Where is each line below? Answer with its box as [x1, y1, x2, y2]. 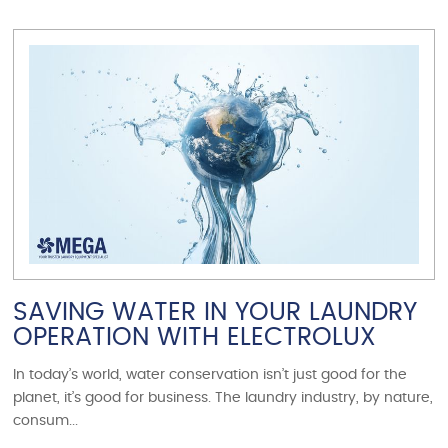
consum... [13, 413, 79, 428]
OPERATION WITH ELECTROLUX [13, 324, 377, 350]
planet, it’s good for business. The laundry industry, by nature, [13, 390, 434, 405]
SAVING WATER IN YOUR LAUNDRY [13, 299, 418, 325]
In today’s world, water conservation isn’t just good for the [13, 367, 408, 382]
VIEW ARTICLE [166, 44, 282, 59]
